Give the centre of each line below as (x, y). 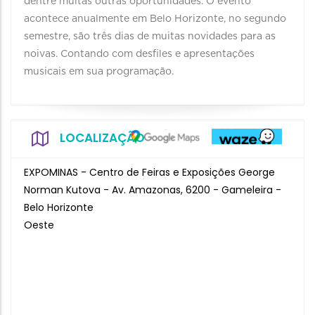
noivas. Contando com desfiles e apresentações (139, 54)
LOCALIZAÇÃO (102, 138)
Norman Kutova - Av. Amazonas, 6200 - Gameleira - (153, 190)
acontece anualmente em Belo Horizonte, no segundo (155, 19)
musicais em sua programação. (99, 72)
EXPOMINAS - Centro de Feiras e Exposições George (149, 172)
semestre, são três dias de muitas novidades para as (150, 37)
